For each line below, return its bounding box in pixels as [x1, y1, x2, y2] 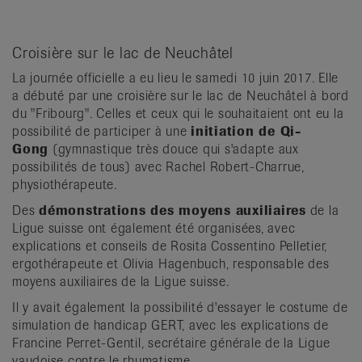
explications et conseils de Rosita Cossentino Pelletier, [12, 237, 327, 255]
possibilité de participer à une [12, 122, 191, 140]
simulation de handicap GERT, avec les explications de [12, 316, 329, 334]
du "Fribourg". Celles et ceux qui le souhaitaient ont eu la [12, 104, 344, 122]
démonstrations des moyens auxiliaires [39, 201, 306, 219]
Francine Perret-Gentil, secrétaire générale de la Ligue [12, 334, 330, 351]
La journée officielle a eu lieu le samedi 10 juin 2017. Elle [12, 69, 339, 86]
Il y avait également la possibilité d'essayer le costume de [12, 298, 348, 316]
